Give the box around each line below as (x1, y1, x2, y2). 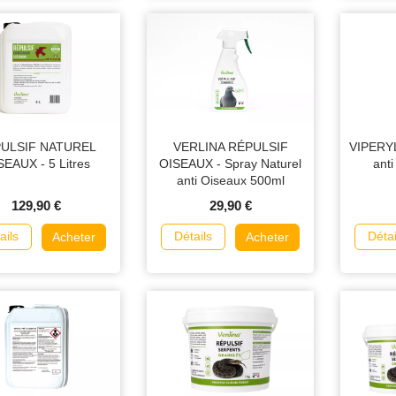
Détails (173, 229, 212, 243)
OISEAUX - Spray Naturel (159, 156, 302, 171)
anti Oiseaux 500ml (176, 172, 285, 187)
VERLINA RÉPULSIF (172, 139, 288, 154)
